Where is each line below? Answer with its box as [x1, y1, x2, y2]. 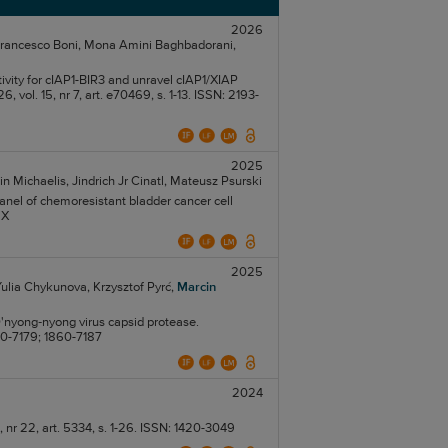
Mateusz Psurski [169, 175, 262, 188]
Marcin [176, 281, 216, 294]
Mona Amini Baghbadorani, [83, 39, 236, 52]
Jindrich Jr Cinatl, [71, 175, 167, 188]
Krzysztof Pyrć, [92, 281, 174, 294]
